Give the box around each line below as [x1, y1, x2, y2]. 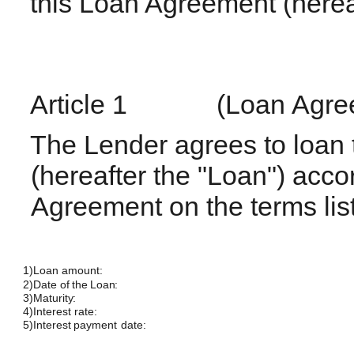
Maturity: [33, 291, 77, 304]
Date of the [33, 277, 88, 291]
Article [29, 89, 105, 120]
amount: [62, 263, 103, 277]
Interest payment [33, 318, 117, 331]
